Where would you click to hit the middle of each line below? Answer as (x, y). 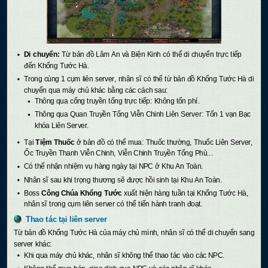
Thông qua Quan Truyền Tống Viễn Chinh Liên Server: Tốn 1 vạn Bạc (142, 114)
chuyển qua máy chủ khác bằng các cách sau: (96, 90)
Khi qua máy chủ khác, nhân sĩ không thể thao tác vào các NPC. (124, 255)
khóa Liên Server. (62, 126)
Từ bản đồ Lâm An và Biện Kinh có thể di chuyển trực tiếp (150, 54)
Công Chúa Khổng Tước (82, 193)
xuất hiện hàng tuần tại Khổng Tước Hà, (185, 193)
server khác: (33, 244)
